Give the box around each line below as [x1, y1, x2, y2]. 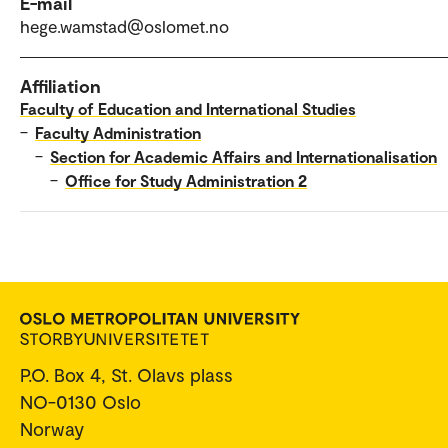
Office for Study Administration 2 [65, 171, 307, 191]
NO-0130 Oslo [20, 390, 141, 414]
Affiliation [20, 75, 101, 98]
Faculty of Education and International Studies [20, 99, 356, 119]
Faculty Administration [35, 123, 201, 143]
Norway [20, 417, 84, 441]
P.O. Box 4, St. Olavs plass [20, 363, 233, 387]
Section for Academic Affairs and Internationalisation [50, 147, 437, 167]
